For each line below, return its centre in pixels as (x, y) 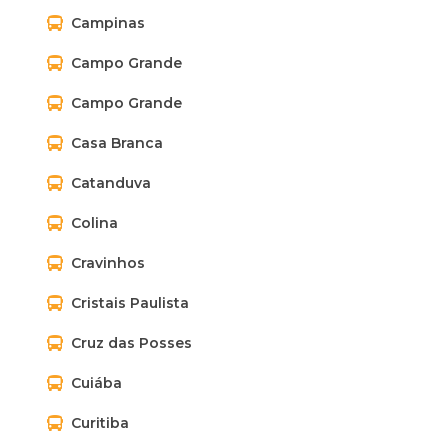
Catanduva (111, 183)
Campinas (108, 23)
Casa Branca (117, 143)
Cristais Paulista (130, 303)
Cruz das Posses (131, 343)
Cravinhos (108, 263)
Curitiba (100, 423)
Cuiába (96, 383)
